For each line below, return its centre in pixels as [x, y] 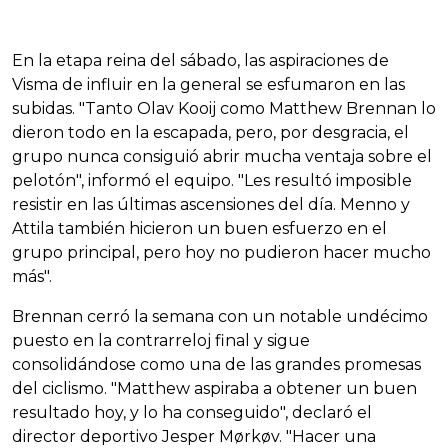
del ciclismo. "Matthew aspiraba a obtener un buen [214, 388]
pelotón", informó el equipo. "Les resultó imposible [212, 180]
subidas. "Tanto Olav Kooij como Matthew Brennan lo [224, 108]
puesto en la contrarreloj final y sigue [161, 340]
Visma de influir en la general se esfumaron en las [208, 84]
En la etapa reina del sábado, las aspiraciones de [200, 60]
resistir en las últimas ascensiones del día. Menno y [211, 204]
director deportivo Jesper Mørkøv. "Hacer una [194, 436]
